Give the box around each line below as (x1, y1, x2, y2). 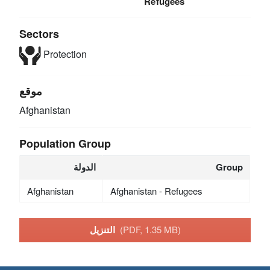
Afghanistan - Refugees (110, 184, 202, 197)
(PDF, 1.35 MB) (119, 223, 181, 236)
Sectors (19, 25, 60, 42)
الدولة (74, 160, 96, 174)
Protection (40, 47, 87, 61)
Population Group (19, 135, 111, 151)
